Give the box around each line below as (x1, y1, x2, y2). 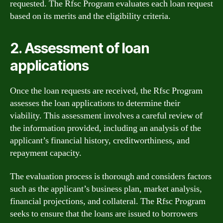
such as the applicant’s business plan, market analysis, (10, 183, 202, 195)
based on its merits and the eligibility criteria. (10, 10, 171, 22)
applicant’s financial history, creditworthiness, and (10, 134, 190, 146)
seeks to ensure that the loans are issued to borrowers (10, 208, 198, 220)
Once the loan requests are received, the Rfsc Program (10, 85, 203, 97)
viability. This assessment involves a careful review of (10, 110, 203, 121)
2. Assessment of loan (10, 39, 149, 57)
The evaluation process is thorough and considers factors (10, 171, 212, 182)
